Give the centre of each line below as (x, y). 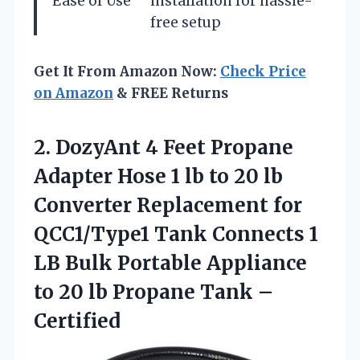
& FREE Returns (171, 93)
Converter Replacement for (168, 205)
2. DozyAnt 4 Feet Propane (164, 147)
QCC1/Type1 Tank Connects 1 (176, 234)
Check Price (263, 71)
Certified (77, 321)
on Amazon (74, 93)
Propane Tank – (193, 292)
